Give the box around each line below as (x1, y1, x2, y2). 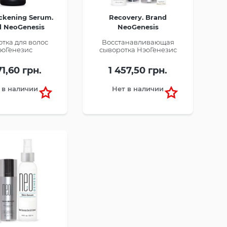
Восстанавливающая (101, 38, 174, 47)
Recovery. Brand (109, 13, 167, 22)
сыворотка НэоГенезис (99, 46, 177, 54)
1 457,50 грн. (108, 65, 167, 77)
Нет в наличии (112, 85, 164, 93)
